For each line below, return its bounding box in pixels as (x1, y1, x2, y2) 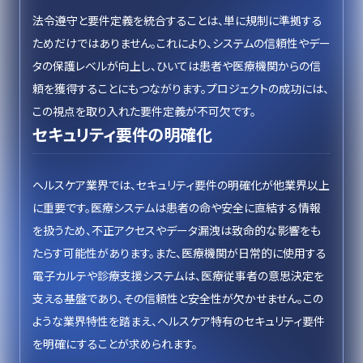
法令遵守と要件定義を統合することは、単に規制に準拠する (32, 12, 322, 28)
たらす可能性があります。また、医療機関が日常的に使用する (32, 245, 327, 261)
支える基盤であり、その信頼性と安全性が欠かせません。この (32, 290, 323, 306)
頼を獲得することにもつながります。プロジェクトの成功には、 (32, 80, 329, 96)
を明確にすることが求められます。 (32, 335, 198, 352)
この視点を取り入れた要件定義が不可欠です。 (32, 103, 256, 119)
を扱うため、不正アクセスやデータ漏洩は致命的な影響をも (32, 222, 321, 238)
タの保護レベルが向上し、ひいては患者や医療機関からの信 (32, 58, 321, 74)
